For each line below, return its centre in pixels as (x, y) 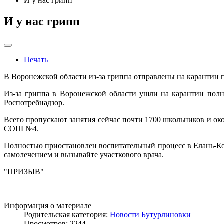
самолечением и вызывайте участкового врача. (84, 154)
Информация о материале (48, 205)
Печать (36, 59)
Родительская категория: (67, 214)
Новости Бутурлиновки (150, 214)
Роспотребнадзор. (34, 102)
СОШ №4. (21, 128)
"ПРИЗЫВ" (24, 171)
